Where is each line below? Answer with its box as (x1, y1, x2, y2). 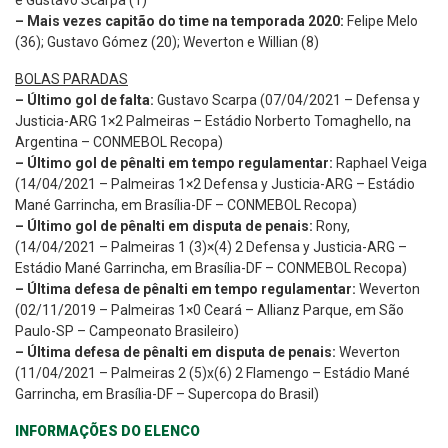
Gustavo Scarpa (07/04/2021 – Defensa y (154, 91, 420, 108)
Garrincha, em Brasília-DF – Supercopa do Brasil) (15, 385, 319, 402)
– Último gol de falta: (15, 91, 154, 108)
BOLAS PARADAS (15, 70, 128, 87)
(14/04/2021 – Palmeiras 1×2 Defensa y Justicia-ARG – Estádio (15, 175, 415, 192)
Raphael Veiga (333, 154, 427, 171)
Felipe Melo (344, 12, 418, 29)
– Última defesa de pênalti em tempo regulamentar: (15, 280, 356, 297)
